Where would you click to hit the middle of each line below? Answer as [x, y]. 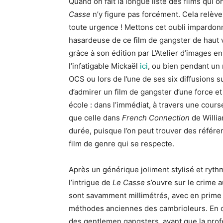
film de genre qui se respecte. [121, 144]
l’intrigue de [91, 182]
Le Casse [129, 182]
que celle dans [95, 118]
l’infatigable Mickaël [104, 66]
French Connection [156, 118]
